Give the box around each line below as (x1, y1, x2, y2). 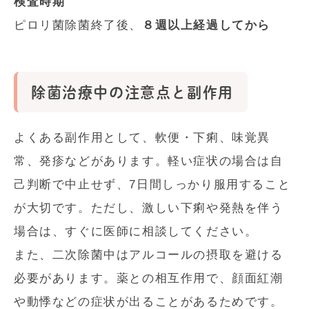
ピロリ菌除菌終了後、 (14, 19, 142, 32)
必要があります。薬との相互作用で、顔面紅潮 (14, 272, 283, 286)
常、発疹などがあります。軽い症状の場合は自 (14, 154, 283, 168)
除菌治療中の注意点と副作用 (31, 85, 234, 101)
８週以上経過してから (142, 19, 270, 32)
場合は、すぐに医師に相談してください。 (14, 225, 258, 239)
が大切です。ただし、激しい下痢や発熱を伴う (14, 201, 283, 215)
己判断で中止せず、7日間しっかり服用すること (14, 178, 291, 192)
